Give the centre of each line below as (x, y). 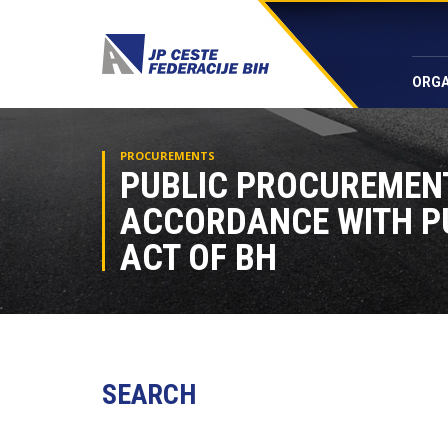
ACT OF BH (198, 258)
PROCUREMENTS (167, 155)
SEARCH (149, 394)
